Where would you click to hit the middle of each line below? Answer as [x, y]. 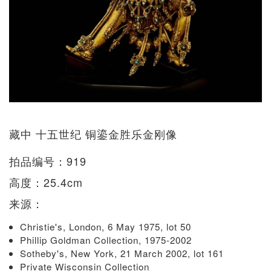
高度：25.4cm [46, 182]
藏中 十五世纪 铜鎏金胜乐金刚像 [93, 133]
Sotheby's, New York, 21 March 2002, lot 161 [123, 253]
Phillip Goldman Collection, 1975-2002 [107, 240]
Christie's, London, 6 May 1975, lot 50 [107, 226]
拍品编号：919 [48, 161]
